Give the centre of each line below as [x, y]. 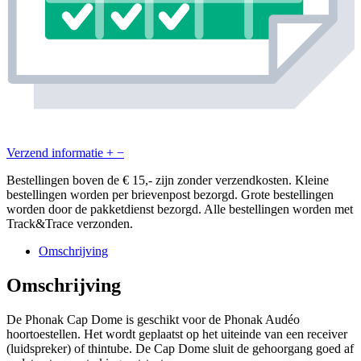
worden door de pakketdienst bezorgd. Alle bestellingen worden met [180, 210]
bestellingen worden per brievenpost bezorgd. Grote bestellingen [170, 195]
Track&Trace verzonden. [70, 224]
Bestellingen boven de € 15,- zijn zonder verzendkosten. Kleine [168, 180]
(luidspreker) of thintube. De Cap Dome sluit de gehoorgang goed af [180, 348]
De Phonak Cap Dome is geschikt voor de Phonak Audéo [153, 319]
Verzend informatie [55, 153]
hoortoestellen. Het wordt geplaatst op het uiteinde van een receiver [177, 334]
